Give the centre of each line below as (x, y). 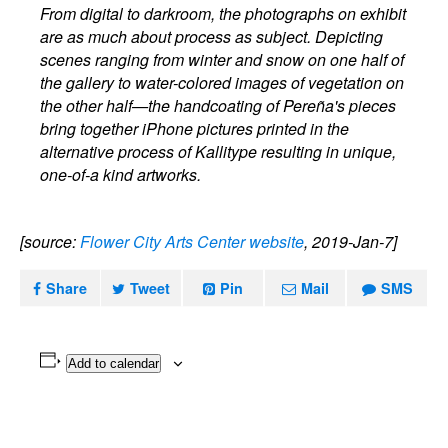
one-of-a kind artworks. (121, 174)
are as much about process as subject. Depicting (212, 36)
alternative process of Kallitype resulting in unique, (218, 151)
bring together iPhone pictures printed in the (195, 128)
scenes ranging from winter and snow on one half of (222, 59)
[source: (50, 241)
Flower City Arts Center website (192, 241)
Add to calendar (113, 363)
